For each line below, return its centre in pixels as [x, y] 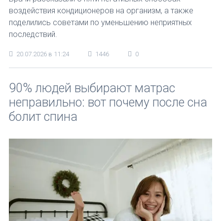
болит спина [43, 117]
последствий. [33, 34]
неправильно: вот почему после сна [108, 102]
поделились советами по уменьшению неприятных [100, 22]
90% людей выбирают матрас [92, 88]
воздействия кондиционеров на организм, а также [101, 10]
